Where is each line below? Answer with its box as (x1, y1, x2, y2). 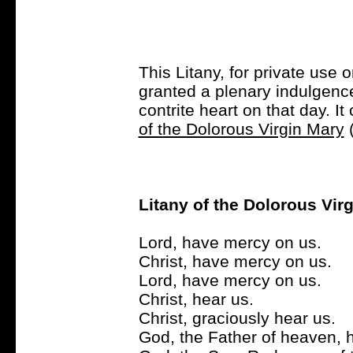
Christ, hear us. (138, 289, 254, 308)
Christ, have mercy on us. (138, 251, 332, 270)
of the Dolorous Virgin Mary (138, 119, 344, 138)
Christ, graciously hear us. (138, 308, 336, 327)
